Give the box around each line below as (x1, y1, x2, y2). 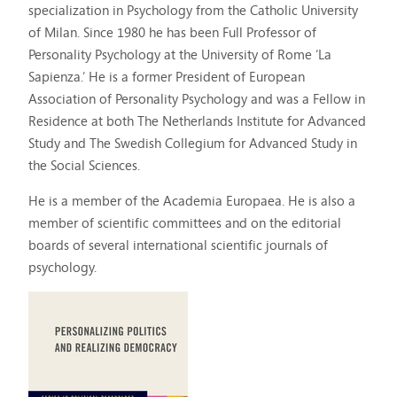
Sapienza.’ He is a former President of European (28, 66, 306, 86)
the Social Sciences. (28, 155, 141, 175)
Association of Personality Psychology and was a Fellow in (28, 89, 366, 108)
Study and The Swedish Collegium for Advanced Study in (28, 133, 358, 152)
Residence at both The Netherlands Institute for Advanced (28, 111, 367, 130)
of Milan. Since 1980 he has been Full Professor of (28, 22, 317, 42)
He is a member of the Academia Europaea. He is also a (28, 191, 356, 210)
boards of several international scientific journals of (28, 235, 329, 254)
